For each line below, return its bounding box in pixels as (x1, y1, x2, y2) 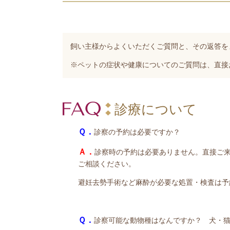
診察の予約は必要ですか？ (94, 127, 180, 136)
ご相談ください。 (78, 159, 136, 168)
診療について (114, 101, 197, 117)
